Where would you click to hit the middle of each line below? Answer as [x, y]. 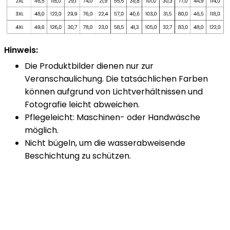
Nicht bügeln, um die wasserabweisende [105, 143]
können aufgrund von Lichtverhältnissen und [114, 92]
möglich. [42, 130]
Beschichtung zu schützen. [78, 156]
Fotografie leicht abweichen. [82, 105]
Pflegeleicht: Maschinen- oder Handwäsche [112, 118]
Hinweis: [21, 50]
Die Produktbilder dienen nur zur [89, 66]
